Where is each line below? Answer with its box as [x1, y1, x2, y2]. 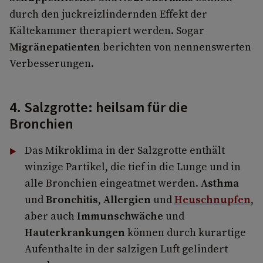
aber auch [24, 208, 77, 223]
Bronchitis [45, 191, 98, 207]
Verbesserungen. [9, 55, 94, 70]
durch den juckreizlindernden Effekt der [9, 6, 207, 21]
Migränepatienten [9, 39, 100, 54]
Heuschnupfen [174, 191, 251, 207]
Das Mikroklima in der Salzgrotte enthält [24, 142, 225, 157]
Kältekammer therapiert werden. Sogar [9, 22, 204, 38]
